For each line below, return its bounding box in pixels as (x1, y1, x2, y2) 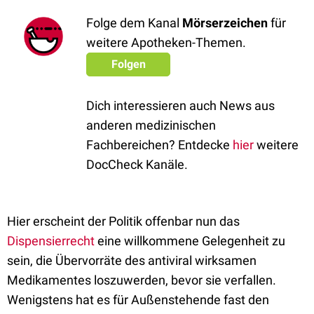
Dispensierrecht (7, 233, 95, 248)
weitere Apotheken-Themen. (86, 35, 246, 50)
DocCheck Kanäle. (86, 157, 188, 172)
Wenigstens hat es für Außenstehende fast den (7, 292, 269, 307)
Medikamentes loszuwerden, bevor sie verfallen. (7, 273, 276, 287)
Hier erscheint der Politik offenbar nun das (7, 214, 240, 228)
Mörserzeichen (182, 15, 268, 30)
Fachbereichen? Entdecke (86, 137, 233, 152)
